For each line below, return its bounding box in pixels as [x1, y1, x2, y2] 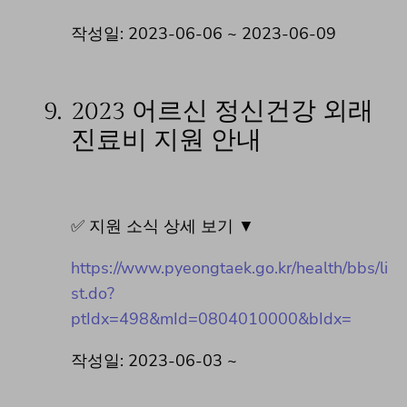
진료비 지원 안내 [71, 124, 262, 155]
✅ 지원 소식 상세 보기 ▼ [71, 214, 254, 237]
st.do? [71, 282, 114, 304]
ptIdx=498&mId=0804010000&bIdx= [71, 307, 352, 330]
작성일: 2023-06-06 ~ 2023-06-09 [71, 23, 336, 45]
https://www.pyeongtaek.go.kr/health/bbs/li [71, 256, 388, 279]
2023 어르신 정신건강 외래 [71, 95, 373, 126]
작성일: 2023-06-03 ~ [71, 349, 237, 372]
